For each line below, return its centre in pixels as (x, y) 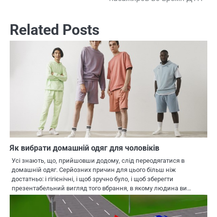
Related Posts (54, 30)
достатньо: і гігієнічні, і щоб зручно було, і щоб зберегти (93, 179)
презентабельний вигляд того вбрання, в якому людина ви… (101, 188)
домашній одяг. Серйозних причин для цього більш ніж (94, 170)
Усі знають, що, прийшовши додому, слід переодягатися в (98, 160)
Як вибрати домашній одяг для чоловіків (85, 148)
